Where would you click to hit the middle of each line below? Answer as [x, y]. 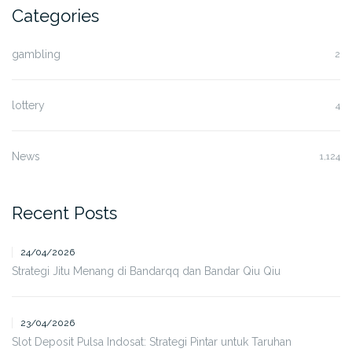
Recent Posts [64, 213]
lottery [28, 105]
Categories [55, 15]
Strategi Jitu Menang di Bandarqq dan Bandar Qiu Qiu [146, 271]
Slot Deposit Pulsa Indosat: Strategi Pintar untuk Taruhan [152, 341]
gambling [36, 54]
